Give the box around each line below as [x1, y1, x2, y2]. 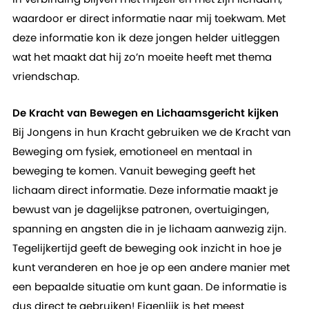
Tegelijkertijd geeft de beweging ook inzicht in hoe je [12, 241, 281, 255]
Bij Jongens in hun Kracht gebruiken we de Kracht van [12, 125, 291, 139]
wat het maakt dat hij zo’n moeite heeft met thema [12, 50, 272, 64]
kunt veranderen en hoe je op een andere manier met [12, 260, 290, 275]
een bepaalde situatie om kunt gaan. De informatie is [12, 279, 287, 294]
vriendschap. [12, 69, 79, 83]
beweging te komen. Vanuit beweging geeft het [12, 163, 255, 178]
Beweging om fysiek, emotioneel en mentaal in [12, 144, 252, 159]
